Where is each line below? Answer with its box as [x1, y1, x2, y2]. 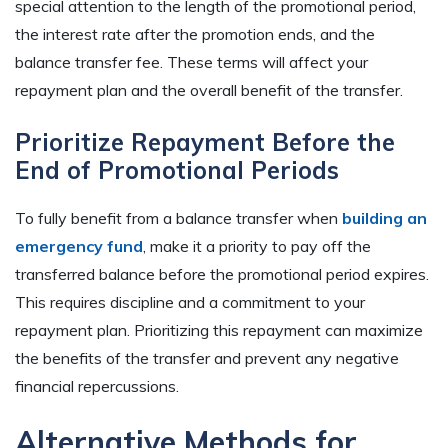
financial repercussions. [15, 376, 179, 397]
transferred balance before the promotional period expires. [15, 264, 429, 285]
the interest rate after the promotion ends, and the [15, 24, 375, 45]
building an [342, 208, 427, 229]
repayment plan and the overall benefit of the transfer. [15, 80, 403, 101]
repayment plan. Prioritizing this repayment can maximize [15, 320, 423, 341]
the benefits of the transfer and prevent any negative [15, 348, 399, 369]
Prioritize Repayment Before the [15, 127, 395, 158]
